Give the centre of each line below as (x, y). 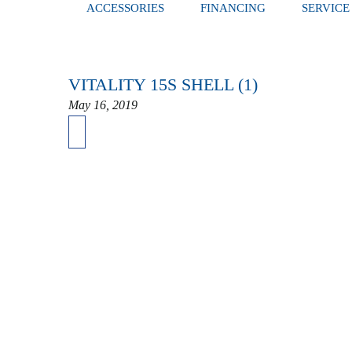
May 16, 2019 (103, 105)
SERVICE (326, 8)
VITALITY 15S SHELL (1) (163, 84)
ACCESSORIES (125, 8)
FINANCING (233, 8)
